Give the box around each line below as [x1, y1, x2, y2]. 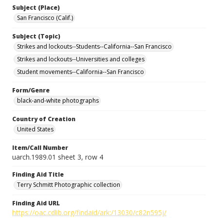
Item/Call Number [12, 144, 68, 152]
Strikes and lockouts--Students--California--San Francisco [17, 42, 172, 51]
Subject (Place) [12, 3, 60, 12]
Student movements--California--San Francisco [17, 68, 144, 76]
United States [17, 125, 54, 133]
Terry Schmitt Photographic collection [17, 181, 120, 189]
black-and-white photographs [17, 96, 99, 105]
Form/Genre [12, 86, 50, 94]
